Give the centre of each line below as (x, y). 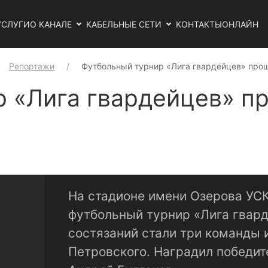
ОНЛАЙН (240, 24)
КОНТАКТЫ (199, 24)
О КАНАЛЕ (51, 24)
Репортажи (32, 66)
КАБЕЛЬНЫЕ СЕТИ (124, 24)
